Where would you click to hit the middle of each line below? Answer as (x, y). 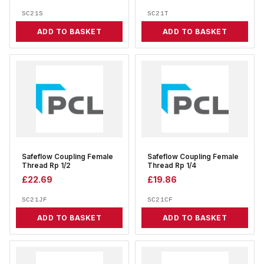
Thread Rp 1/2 (46, 166)
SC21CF (160, 199)
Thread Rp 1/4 (172, 166)
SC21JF (35, 199)
